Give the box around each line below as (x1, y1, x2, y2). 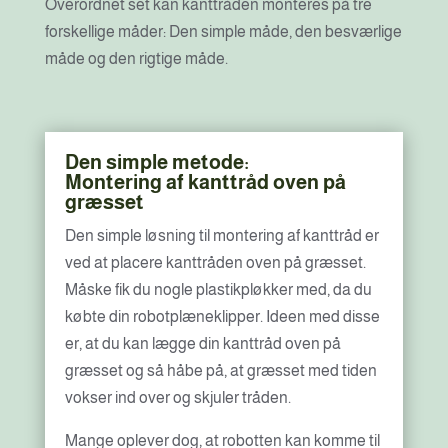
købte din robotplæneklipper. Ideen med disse (64, 308, 380, 325)
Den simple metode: (64, 151, 249, 173)
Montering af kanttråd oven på (64, 171, 346, 193)
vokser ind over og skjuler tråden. (64, 389, 291, 406)
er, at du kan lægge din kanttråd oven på (64, 335, 341, 352)
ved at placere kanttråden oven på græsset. (64, 254, 366, 271)
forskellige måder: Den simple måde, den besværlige (44, 23, 402, 40)
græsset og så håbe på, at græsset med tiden (64, 362, 377, 379)
